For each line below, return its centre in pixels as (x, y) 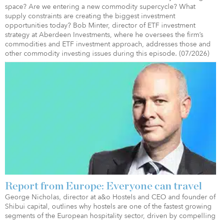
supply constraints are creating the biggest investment (90, 16)
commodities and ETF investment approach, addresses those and (108, 44)
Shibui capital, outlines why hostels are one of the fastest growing (108, 207)
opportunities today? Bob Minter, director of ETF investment (100, 26)
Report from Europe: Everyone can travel (104, 186)
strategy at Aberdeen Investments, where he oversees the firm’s (104, 35)
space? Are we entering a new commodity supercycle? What (100, 7)
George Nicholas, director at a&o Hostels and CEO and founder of (110, 197)
